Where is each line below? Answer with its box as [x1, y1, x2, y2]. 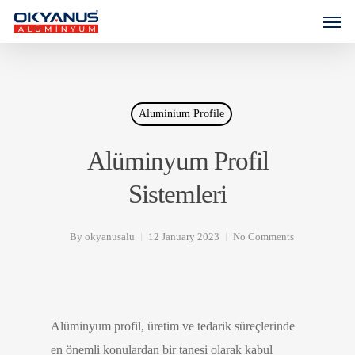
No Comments [232, 231, 294, 242]
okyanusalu [84, 231, 135, 242]
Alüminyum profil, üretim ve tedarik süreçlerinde [51, 319, 295, 333]
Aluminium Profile [138, 108, 224, 120]
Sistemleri [128, 180, 227, 208]
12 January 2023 [147, 231, 219, 242]
